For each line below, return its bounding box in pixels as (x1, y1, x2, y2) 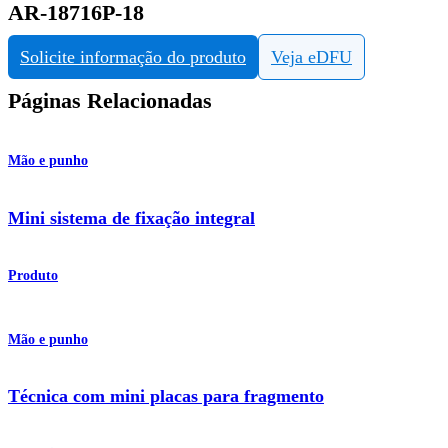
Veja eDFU (271, 47, 352, 68)
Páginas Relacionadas (8, 89, 212, 114)
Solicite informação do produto (20, 47, 246, 68)
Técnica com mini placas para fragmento (8, 386, 324, 407)
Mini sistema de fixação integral (8, 207, 255, 228)
